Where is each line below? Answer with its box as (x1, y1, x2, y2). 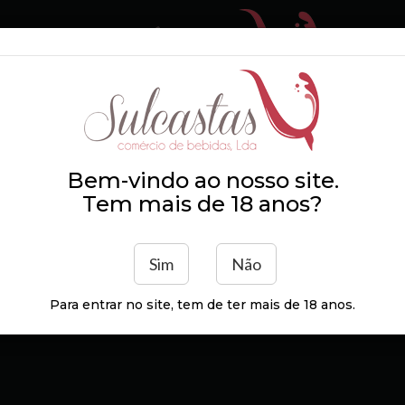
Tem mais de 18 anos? (82, 191, 323, 217)
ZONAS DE (108, 115, 180, 131)
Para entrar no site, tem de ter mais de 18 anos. (50, 297, 355, 313)
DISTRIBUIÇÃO (93, 133, 195, 149)
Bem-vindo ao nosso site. (66, 167, 339, 193)
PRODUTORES (260, 115, 360, 131)
